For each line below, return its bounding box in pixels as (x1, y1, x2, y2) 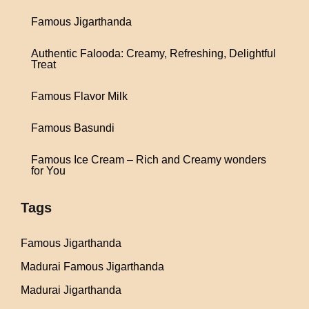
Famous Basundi (31, 122, 114, 134)
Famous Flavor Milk (31, 90, 128, 102)
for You (31, 165, 66, 177)
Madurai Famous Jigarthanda (21, 261, 164, 272)
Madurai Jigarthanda (21, 284, 121, 296)
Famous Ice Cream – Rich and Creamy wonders (31, 154, 266, 166)
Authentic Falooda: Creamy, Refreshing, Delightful (31, 48, 276, 59)
